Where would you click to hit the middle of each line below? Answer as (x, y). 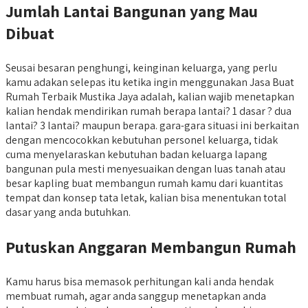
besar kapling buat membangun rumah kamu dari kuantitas (144, 183)
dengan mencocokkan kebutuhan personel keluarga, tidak (142, 140)
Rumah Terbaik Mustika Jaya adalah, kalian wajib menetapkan (150, 96)
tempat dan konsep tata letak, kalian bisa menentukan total (146, 197)
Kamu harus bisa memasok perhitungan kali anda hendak (140, 281)
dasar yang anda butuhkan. (68, 212)
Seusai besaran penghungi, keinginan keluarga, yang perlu (141, 67)
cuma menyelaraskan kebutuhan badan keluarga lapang (136, 154)
